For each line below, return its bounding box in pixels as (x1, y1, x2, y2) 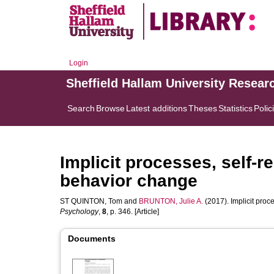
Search (67, 103, 95, 113)
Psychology (60, 207, 98, 216)
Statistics (218, 103, 253, 113)
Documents (68, 234, 116, 243)
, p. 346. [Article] (106, 207, 159, 216)
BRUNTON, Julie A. (139, 197, 203, 206)
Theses (188, 103, 217, 113)
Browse (96, 103, 125, 113)
